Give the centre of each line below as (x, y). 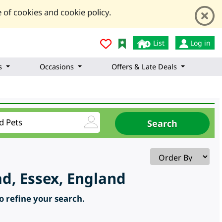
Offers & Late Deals (144, 67)
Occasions (57, 67)
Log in (199, 43)
